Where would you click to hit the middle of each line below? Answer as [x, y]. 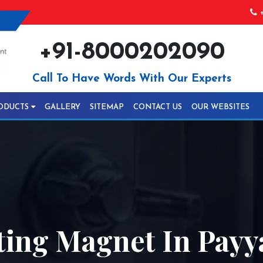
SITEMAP [107, 107]
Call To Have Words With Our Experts [131, 79]
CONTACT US [158, 107]
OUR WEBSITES [220, 107]
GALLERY [63, 107]
